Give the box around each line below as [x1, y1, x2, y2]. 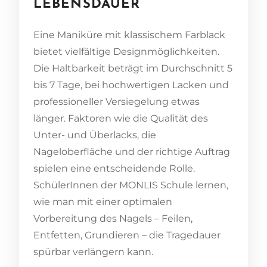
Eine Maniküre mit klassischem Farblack [33, 29, 225, 41]
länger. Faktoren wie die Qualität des [33, 112, 208, 124]
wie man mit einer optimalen [33, 195, 172, 207]
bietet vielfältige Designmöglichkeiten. [33, 45, 219, 57]
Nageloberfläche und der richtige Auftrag [33, 145, 230, 157]
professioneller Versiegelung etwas [33, 95, 200, 107]
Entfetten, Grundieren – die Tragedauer [33, 229, 221, 241]
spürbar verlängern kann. [33, 246, 153, 257]
